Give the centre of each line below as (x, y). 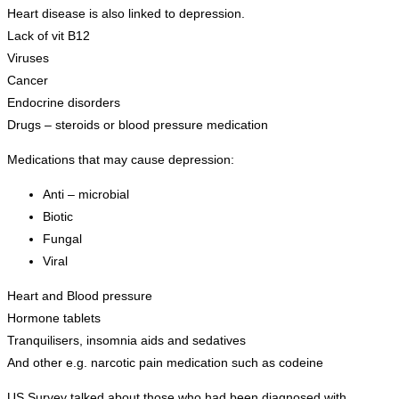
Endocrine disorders (64, 102)
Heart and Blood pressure (80, 295)
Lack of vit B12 (49, 35)
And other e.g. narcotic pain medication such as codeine (165, 362)
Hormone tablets (54, 318)
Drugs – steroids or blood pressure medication (138, 124)
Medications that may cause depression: (121, 159)
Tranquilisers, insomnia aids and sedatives (126, 340)
